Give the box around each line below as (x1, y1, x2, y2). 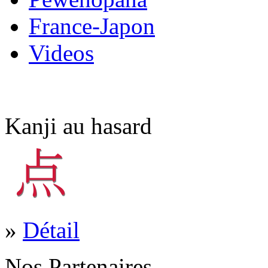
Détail (23, 217, 80, 243)
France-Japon (29, 13, 155, 39)
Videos (29, 40, 94, 66)
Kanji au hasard (5, 113, 152, 139)
